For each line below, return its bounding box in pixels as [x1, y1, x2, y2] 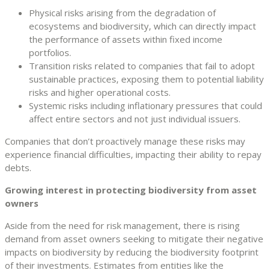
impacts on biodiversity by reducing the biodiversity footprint [5, 245, 259, 258]
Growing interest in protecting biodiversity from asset [5, 183, 257, 196]
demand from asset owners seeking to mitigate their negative [5, 232, 263, 245]
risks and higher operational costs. [29, 86, 171, 98]
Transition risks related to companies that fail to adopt [29, 59, 255, 72]
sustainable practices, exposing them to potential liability [29, 72, 264, 85]
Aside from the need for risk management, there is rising [5, 219, 240, 231]
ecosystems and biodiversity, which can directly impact [29, 19, 256, 32]
